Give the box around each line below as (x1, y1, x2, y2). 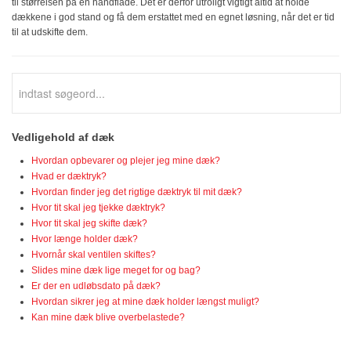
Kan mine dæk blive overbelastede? (31, 312, 185, 323)
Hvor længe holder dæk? (31, 233, 138, 244)
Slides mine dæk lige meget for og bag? (31, 265, 201, 276)
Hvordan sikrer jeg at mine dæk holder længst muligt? (31, 296, 259, 307)
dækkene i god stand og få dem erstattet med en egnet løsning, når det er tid (12, 12, 335, 23)
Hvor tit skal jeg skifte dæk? (31, 218, 147, 229)
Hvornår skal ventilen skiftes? (31, 249, 156, 260)
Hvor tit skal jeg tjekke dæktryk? (31, 202, 165, 213)
